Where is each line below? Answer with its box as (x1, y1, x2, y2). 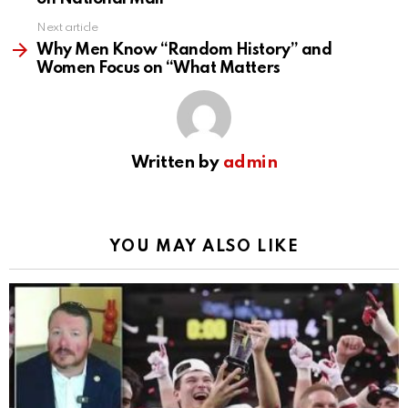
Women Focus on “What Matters (36, 60, 280, 77)
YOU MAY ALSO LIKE (108, 239, 300, 256)
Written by (130, 154, 223, 172)
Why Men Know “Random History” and (36, 42, 332, 59)
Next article (36, 22, 98, 35)
